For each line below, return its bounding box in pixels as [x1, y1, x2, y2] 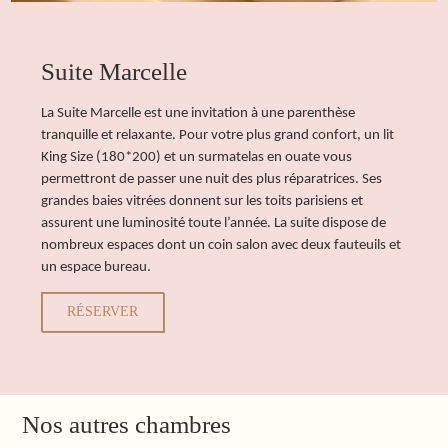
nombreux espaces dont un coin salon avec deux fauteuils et [41, 237, 402, 253]
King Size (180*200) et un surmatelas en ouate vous [41, 149, 353, 165]
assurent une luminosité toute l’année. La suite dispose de [41, 215, 387, 231]
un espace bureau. [41, 259, 152, 275]
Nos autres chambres [22, 411, 232, 439]
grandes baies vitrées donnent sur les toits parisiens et [41, 193, 364, 209]
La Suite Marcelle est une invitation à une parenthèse [41, 105, 356, 121]
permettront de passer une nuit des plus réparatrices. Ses [41, 171, 383, 187]
